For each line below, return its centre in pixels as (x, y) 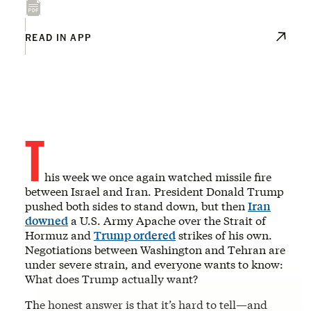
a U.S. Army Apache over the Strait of (167, 220)
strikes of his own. (224, 235)
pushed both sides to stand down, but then (136, 205)
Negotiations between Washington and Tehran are (155, 249)
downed (47, 220)
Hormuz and (59, 235)
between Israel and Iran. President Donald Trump (154, 191)
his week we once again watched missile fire (158, 176)
